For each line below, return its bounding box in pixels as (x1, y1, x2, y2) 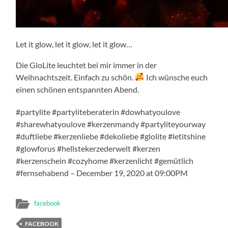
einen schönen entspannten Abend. (16, 84, 139, 94)
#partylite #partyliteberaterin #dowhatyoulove (16, 106, 181, 117)
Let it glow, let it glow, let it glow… (16, 39, 133, 49)
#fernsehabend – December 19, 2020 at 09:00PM (16, 167, 188, 178)
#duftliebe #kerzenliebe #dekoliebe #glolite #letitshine (16, 131, 206, 141)
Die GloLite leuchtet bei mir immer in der (16, 60, 157, 70)
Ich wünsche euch (144, 72, 208, 82)
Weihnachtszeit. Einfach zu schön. (16, 72, 135, 82)
